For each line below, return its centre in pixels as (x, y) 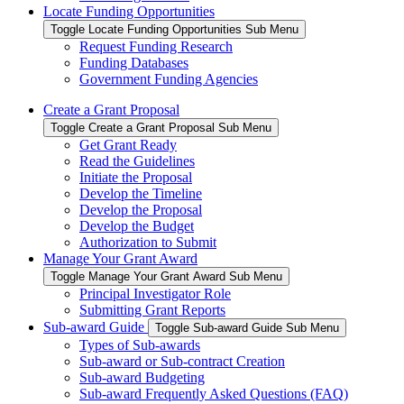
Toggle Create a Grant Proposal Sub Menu (161, 127)
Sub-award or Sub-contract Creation (182, 361)
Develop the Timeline (141, 193)
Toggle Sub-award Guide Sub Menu (247, 327)
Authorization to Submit (148, 242)
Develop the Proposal (141, 209)
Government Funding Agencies (169, 78)
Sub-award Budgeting (142, 377)
